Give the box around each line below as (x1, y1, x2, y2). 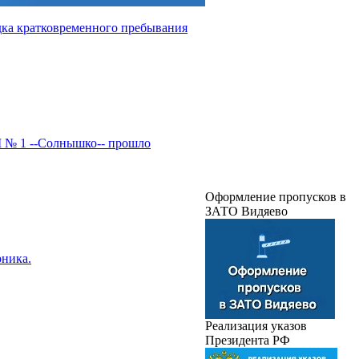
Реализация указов (205, 318, 307, 333)
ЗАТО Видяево (205, 204, 288, 218)
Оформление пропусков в (205, 189, 346, 204)
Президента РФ (205, 333, 290, 347)
